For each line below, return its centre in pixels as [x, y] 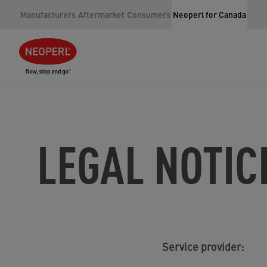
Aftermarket [101, 14]
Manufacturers [48, 14]
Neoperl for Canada [209, 14]
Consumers [149, 14]
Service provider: [203, 246]
